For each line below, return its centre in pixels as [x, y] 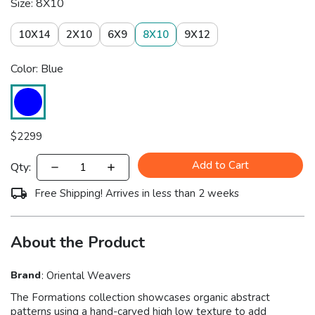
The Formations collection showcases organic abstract [140, 298]
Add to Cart [221, 166]
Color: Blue [37, 69]
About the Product [78, 243]
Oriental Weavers [88, 276]
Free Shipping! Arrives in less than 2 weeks [137, 194]
